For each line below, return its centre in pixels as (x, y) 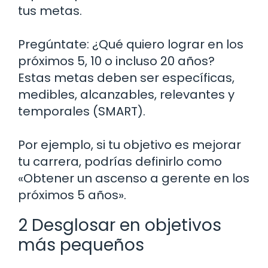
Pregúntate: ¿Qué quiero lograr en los (131, 45)
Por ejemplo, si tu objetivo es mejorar (130, 145)
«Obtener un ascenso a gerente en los (134, 179)
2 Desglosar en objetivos (120, 226)
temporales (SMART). (82, 112)
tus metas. (50, 11)
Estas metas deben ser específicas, (126, 78)
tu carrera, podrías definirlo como (120, 162)
